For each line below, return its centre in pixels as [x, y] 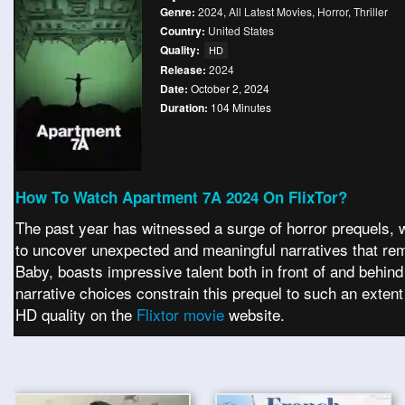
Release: [184, 70]
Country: [184, 31]
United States [241, 30]
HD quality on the [76, 314]
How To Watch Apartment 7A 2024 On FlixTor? [181, 197]
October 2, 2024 [229, 88]
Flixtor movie [183, 314]
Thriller [371, 11]
